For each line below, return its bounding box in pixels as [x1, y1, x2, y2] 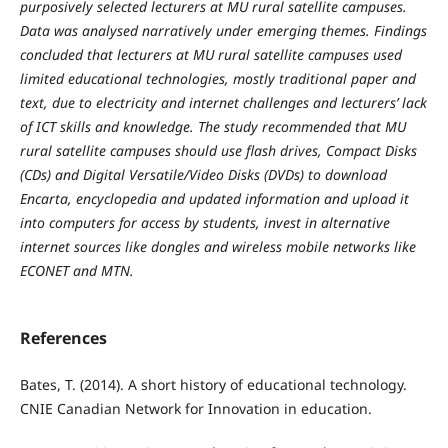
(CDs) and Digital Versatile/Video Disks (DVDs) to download [19, 164, 387, 184]
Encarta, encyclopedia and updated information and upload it [19, 188, 409, 208]
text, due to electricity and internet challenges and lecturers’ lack [19, 92, 427, 112]
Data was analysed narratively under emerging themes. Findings [19, 20, 427, 40]
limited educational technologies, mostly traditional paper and [19, 68, 416, 88]
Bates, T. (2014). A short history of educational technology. [19, 374, 407, 394]
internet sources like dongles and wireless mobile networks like [19, 236, 416, 256]
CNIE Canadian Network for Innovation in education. [19, 398, 372, 418]
